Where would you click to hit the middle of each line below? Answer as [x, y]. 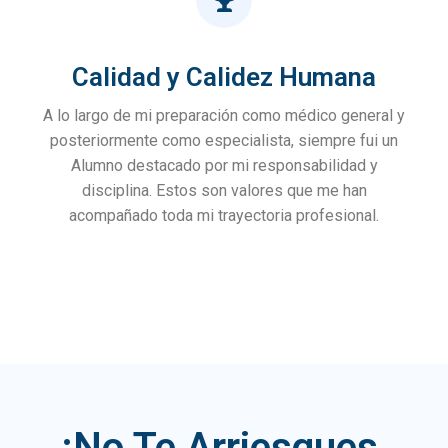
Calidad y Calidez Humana [224, 77]
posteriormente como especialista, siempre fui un [224, 141]
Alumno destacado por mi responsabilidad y [224, 166]
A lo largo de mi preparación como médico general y [224, 116]
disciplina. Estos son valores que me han [224, 191]
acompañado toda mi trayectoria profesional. [224, 216]
